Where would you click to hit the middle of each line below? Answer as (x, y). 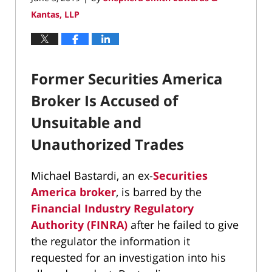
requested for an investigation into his (128, 257)
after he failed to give (183, 224)
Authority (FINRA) (79, 224)
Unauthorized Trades (107, 144)
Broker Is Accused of (104, 100)
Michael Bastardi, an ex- (92, 175)
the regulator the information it (110, 241)
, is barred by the (159, 192)
